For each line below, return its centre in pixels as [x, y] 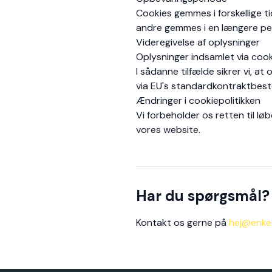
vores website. [168, 130]
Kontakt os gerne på [182, 223]
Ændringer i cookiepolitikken [198, 100]
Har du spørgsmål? [203, 196]
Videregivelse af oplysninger [198, 42]
